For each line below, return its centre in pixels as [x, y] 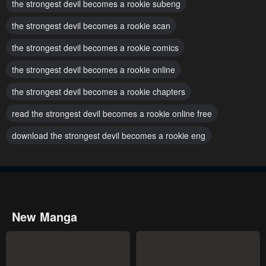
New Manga [45, 216]
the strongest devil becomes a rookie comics [95, 47]
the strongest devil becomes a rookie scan [91, 25]
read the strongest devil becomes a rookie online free [112, 113]
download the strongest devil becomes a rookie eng [109, 135]
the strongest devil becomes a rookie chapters [99, 91]
